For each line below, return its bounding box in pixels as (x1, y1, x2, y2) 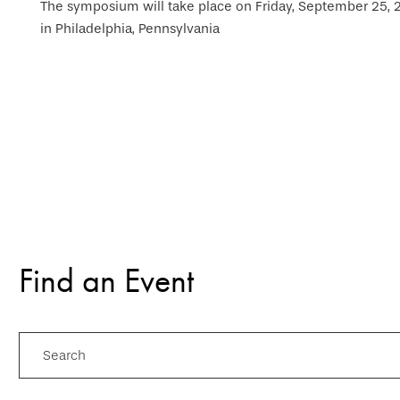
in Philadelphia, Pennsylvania (40, 21, 220, 37)
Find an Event (19, 258, 194, 302)
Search (43, 346, 86, 363)
